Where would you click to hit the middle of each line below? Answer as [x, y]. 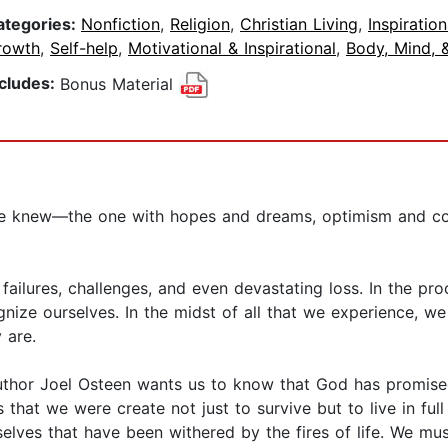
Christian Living [299, 24]
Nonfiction [120, 24]
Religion [200, 24]
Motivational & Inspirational [232, 48]
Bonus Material [119, 83]
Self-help [84, 48]
